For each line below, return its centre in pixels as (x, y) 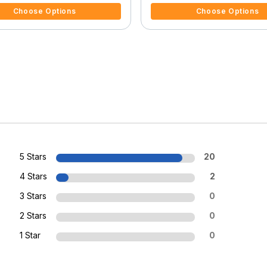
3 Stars (33, 196)
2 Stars (33, 216)
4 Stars (34, 176)
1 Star (30, 235)
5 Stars (33, 157)
